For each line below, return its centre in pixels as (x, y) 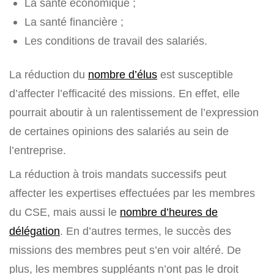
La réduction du (49, 75)
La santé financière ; (74, 22)
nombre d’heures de (169, 212)
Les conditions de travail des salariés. (116, 41)
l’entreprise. (38, 150)
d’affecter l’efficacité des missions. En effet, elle (124, 94)
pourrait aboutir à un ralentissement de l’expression (134, 113)
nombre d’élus (123, 75)
